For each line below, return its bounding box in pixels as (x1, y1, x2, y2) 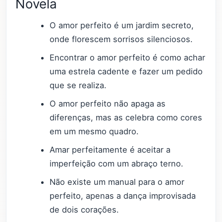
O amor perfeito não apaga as (50, 99, 166, 109)
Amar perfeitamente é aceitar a (50, 145, 171, 155)
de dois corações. (50, 205, 119, 215)
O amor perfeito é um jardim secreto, (50, 20, 194, 30)
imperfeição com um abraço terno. (50, 159, 184, 169)
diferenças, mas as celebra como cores (50, 112, 203, 122)
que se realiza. (50, 80, 107, 90)
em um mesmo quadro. (50, 126, 139, 136)
